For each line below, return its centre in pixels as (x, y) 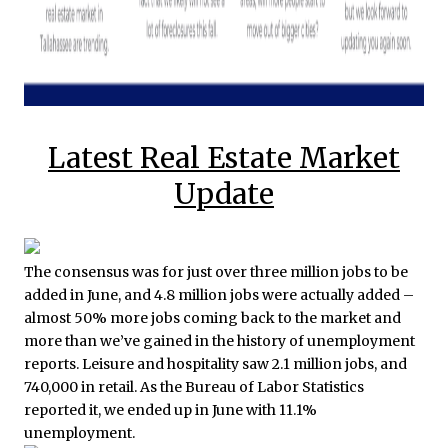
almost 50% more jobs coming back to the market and (212, 318)
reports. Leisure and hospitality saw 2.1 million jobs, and (215, 364)
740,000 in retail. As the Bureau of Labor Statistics (194, 387)
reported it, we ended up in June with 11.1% (170, 410)
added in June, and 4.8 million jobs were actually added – (219, 295)
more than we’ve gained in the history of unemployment (219, 341)
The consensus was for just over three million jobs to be (216, 272)
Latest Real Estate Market (224, 157)
